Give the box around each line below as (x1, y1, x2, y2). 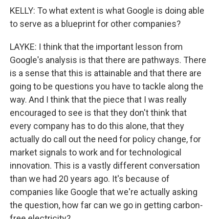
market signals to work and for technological (10, 147, 181, 157)
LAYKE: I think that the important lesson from (10, 41, 183, 52)
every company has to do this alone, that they (10, 120, 184, 131)
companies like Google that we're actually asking (10, 186, 197, 197)
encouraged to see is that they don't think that (10, 107, 187, 118)
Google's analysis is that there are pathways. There (10, 54, 206, 65)
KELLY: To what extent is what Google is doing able (10, 5, 204, 16)
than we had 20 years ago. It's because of (10, 173, 170, 184)
